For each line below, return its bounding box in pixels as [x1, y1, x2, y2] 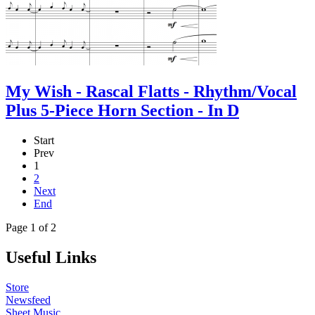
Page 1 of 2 [6, 221, 56, 233]
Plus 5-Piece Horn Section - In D [6, 101, 239, 120]
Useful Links [6, 247, 96, 266]
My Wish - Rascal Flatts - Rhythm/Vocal [6, 82, 297, 101]
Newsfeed [6, 293, 51, 306]
